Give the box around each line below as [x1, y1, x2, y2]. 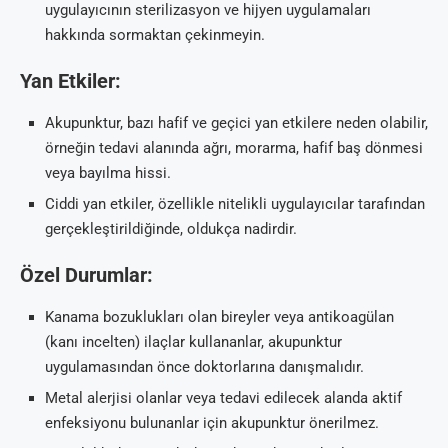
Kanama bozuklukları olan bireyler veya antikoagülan [45, 307, 394, 326]
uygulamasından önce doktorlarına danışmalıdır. [45, 357, 364, 376]
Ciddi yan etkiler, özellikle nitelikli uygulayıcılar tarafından [45, 194, 425, 213]
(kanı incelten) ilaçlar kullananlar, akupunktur [45, 332, 342, 351]
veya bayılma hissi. [45, 163, 171, 182]
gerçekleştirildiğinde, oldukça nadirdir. [45, 219, 297, 238]
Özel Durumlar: [20, 262, 153, 287]
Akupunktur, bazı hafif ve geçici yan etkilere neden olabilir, [45, 113, 428, 132]
